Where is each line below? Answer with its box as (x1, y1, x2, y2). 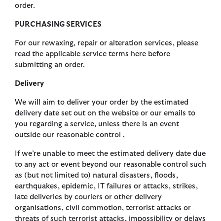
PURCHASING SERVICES (15, 21, 102, 29)
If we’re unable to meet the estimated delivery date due (15, 150, 206, 158)
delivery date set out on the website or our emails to (15, 110, 195, 117)
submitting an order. (15, 61, 85, 69)
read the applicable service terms (15, 50, 131, 58)
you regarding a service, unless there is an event (15, 120, 179, 128)
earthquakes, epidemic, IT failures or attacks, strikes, (15, 183, 198, 190)
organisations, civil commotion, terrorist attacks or (15, 204, 191, 212)
